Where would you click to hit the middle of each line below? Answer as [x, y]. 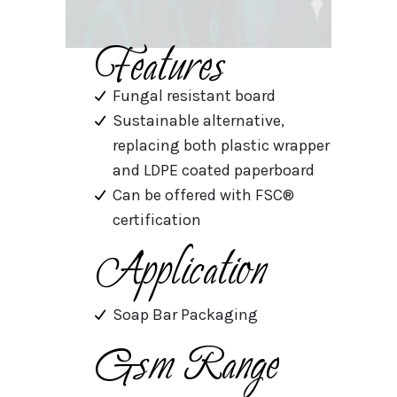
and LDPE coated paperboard [213, 171]
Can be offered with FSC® [203, 195]
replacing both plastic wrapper [221, 146]
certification [156, 220]
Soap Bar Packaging [185, 315]
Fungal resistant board [194, 96]
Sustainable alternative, [198, 121]
